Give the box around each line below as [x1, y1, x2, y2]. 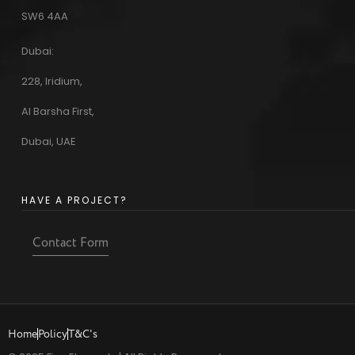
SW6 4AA [21, 8, 68, 24]
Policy [38, 326, 67, 342]
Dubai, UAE [21, 133, 76, 149]
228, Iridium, [21, 73, 82, 89]
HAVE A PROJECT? [21, 193, 128, 207]
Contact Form [32, 233, 109, 251]
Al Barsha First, [21, 103, 94, 119]
